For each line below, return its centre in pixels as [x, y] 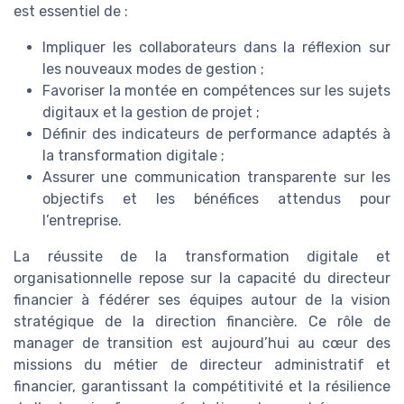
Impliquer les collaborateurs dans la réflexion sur [216, 47]
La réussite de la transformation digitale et [202, 256]
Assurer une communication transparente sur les [216, 177]
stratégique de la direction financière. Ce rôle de [202, 321]
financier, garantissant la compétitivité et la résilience [202, 386]
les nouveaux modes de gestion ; [153, 69]
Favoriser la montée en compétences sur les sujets [216, 90]
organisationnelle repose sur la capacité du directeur [202, 278]
